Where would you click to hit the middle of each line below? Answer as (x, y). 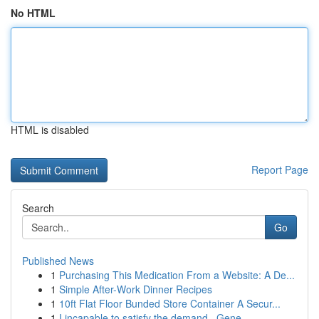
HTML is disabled (50, 130)
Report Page (280, 169)
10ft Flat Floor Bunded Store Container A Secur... (170, 303)
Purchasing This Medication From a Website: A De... (177, 275)
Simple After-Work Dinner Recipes (136, 289)
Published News (58, 261)
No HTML (33, 13)
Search (38, 208)
